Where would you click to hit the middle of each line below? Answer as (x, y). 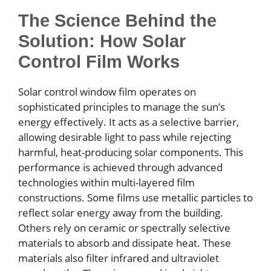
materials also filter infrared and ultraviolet (119, 258)
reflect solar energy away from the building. (121, 213)
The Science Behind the (117, 21)
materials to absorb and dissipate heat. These (125, 243)
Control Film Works (99, 62)
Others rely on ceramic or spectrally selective (124, 228)
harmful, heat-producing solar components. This (131, 152)
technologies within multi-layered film (106, 183)
